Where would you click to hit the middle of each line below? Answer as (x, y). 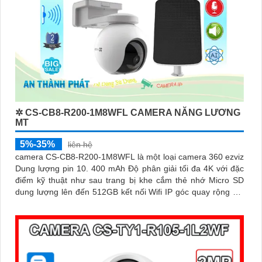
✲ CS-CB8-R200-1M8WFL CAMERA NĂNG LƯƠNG (128, 112)
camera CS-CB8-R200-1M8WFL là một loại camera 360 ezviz (130, 156)
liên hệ (80, 144)
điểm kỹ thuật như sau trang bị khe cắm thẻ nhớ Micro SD (130, 180)
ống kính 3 (35, 203)
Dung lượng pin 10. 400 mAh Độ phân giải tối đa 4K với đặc (130, 168)
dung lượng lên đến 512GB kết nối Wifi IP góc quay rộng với (130, 192)
